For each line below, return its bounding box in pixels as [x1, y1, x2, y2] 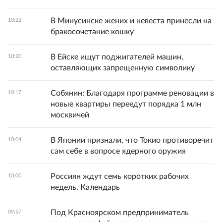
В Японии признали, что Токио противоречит [51, 136, 214, 145]
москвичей [51, 111, 89, 119]
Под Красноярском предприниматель [51, 209, 189, 217]
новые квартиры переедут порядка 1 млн [51, 100, 201, 109]
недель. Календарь [51, 183, 120, 192]
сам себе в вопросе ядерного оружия [51, 147, 186, 156]
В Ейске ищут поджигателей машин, [51, 53, 183, 61]
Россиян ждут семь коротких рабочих [51, 172, 189, 181]
